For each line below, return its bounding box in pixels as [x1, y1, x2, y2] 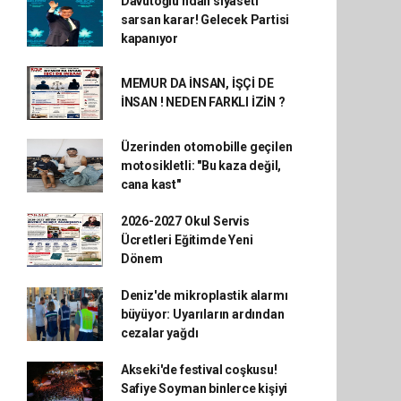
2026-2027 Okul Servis [120, 213, 250, 228]
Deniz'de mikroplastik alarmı [120, 287, 288, 303]
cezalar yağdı [120, 325, 199, 340]
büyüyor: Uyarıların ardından [120, 306, 285, 321]
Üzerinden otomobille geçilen [120, 139, 293, 154]
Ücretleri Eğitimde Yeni [120, 232, 253, 247]
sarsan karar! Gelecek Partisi [120, 12, 290, 27]
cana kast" [120, 176, 181, 192]
